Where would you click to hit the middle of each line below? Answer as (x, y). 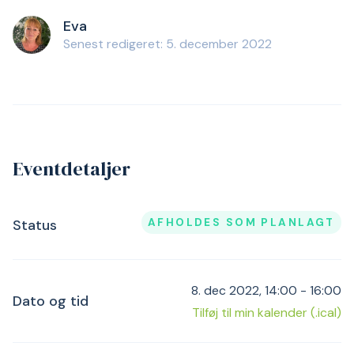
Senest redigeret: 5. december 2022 (168, 44)
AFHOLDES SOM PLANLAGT (241, 222)
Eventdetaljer (72, 169)
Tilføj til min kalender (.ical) (267, 313)
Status (35, 226)
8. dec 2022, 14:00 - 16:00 (266, 291)
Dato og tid (51, 301)
